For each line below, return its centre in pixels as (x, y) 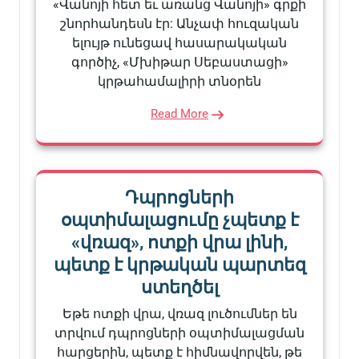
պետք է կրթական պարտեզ (179, 264)
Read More (179, 113)
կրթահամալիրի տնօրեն (179, 81)
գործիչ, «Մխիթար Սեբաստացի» (179, 62)
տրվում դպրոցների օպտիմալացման (179, 333)
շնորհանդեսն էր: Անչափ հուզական (179, 23)
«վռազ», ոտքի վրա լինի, (179, 242)
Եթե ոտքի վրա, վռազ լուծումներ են (179, 313)
